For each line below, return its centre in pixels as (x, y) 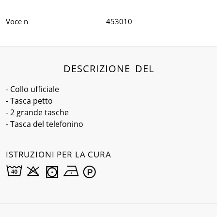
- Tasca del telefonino (45, 124)
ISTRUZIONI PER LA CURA (59, 155)
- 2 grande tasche (37, 113)
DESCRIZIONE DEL (108, 69)
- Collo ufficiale (32, 89)
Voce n (17, 22)
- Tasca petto (29, 101)
